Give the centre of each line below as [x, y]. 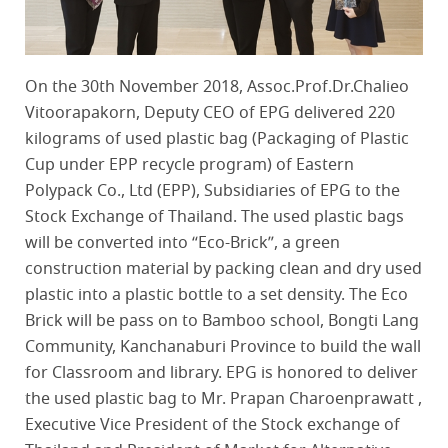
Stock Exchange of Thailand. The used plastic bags [214, 218]
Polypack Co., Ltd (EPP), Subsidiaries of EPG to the [212, 192]
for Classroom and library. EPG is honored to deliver [221, 374]
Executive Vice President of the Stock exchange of [212, 426]
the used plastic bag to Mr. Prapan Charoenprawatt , [223, 400]
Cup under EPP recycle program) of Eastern [189, 166]
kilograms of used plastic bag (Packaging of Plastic [217, 140]
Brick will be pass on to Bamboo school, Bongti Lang [222, 322]
